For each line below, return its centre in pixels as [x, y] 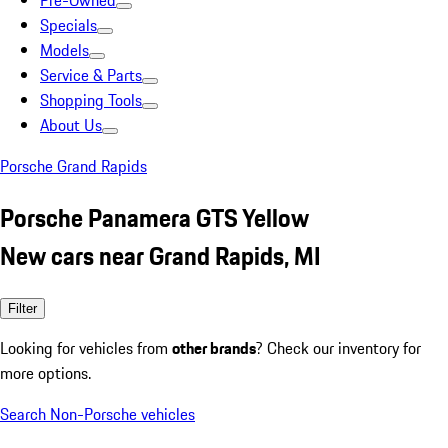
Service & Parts [91, 75]
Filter [22, 308]
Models [64, 50]
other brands [214, 347]
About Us [71, 125]
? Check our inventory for [338, 347]
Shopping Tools [91, 100]
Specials [68, 25]
